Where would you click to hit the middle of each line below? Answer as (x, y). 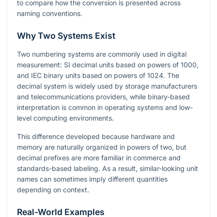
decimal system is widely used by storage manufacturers (107, 86)
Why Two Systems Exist (66, 36)
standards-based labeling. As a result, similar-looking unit (108, 169)
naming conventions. (50, 14)
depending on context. (53, 190)
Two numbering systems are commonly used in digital (102, 54)
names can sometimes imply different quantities (92, 179)
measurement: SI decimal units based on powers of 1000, (108, 65)
